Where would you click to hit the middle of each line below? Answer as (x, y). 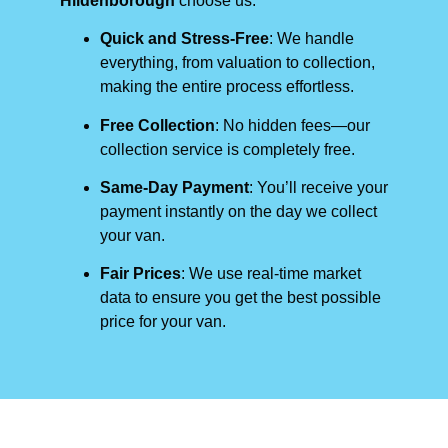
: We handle (311, 39)
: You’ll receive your (318, 187)
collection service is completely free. (227, 149)
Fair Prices (140, 274)
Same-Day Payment (174, 187)
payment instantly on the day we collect (238, 211)
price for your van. (163, 322)
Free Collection (157, 125)
